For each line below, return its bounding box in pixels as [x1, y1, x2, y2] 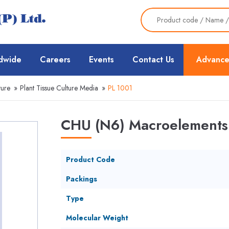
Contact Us [132, 54, 174, 65]
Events [89, 54, 114, 65]
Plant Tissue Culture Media [20, 83, 98, 93]
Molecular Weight [65, 213, 128, 223]
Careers [40, 54, 71, 65]
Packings [65, 174, 97, 184]
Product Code [65, 154, 115, 165]
